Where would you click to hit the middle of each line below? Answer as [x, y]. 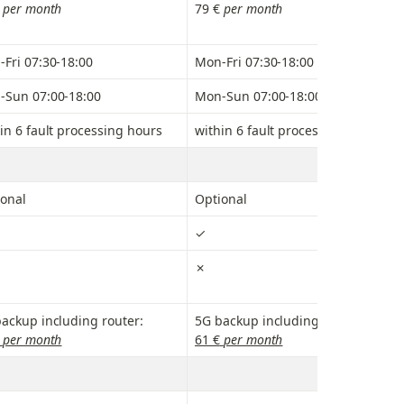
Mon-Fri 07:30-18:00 [255, 62]
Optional [221, 199]
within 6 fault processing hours [289, 131]
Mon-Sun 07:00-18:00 [259, 96]
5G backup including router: [280, 321]
